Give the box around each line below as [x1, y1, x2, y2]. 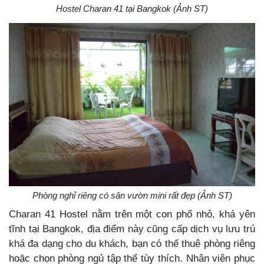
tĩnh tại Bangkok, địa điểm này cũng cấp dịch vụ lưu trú [9, 223, 255, 235]
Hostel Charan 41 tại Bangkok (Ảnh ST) [56, 3, 208, 14]
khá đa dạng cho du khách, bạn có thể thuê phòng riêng [9, 237, 255, 249]
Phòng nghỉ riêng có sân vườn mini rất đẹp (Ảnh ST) [32, 190, 232, 200]
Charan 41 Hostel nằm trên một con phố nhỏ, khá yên [9, 208, 255, 220]
